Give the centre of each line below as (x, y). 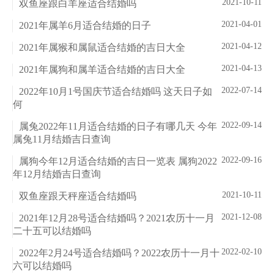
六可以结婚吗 (42, 266)
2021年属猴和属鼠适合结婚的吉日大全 (102, 48)
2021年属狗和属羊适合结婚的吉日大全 (102, 70)
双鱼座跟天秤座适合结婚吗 (78, 196)
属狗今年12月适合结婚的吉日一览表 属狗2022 (118, 161)
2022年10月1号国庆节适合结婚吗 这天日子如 (116, 92)
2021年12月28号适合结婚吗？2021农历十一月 (117, 218)
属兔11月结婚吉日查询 (62, 139)
